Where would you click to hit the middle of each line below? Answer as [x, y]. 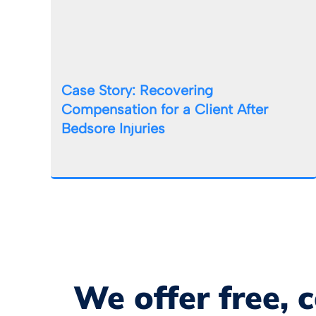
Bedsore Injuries [113, 128]
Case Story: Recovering [137, 90]
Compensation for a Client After [165, 109]
